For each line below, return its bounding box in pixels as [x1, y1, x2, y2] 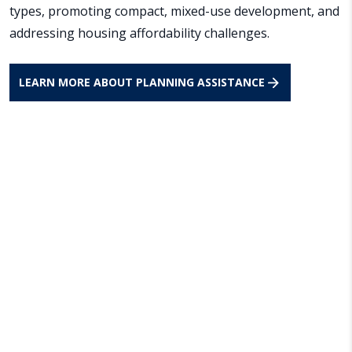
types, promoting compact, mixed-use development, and [9, 2, 339, 20]
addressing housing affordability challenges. [9, 24, 269, 42]
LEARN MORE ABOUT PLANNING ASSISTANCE [19, 75, 265, 90]
